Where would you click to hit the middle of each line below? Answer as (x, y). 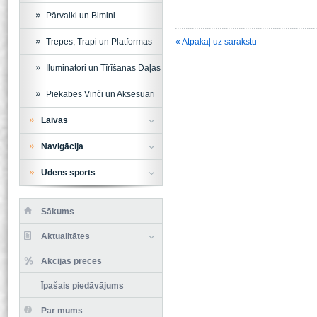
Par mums (62, 310)
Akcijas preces (71, 261)
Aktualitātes (65, 236)
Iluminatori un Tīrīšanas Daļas (103, 68)
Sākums (57, 211)
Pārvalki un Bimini (80, 15)
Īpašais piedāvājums (82, 286)
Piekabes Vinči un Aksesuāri (100, 94)
